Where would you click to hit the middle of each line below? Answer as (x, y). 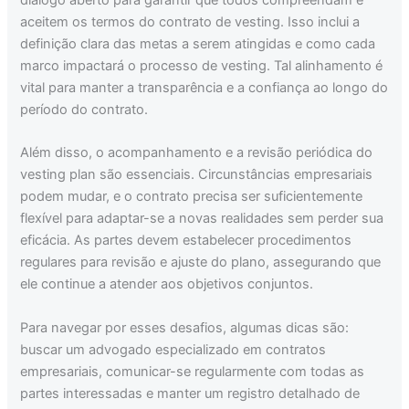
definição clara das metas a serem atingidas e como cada (198, 43)
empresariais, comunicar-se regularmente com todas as (193, 371)
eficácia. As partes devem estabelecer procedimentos (186, 241)
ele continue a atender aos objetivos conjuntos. (167, 284)
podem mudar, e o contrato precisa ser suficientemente (192, 197)
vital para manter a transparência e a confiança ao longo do (204, 87)
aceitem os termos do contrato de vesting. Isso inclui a (190, 21)
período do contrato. (84, 109)
